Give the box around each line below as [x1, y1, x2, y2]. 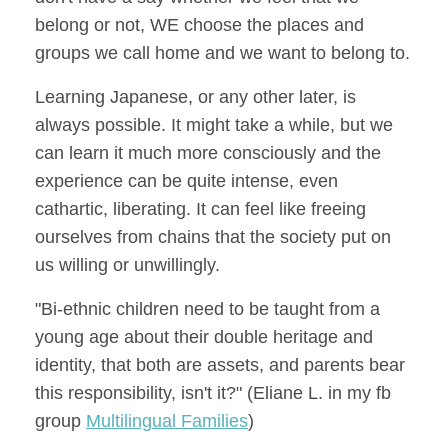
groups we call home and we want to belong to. [35, 42, 410, 63]
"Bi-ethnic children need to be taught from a [35, 298, 380, 319]
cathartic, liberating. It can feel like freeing [35, 198, 366, 219]
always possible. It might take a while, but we [35, 114, 393, 135]
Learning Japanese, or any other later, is [35, 86, 356, 107]
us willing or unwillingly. [35, 254, 220, 275]
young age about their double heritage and [35, 326, 373, 347]
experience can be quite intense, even [35, 170, 338, 191]
